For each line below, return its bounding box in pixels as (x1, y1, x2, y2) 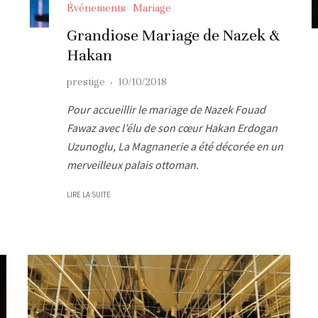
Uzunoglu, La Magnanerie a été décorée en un (67, 138, 283, 153)
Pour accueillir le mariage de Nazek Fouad (67, 102, 265, 116)
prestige (67, 75, 105, 88)
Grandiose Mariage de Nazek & (67, 25, 280, 45)
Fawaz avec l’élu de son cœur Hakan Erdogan (67, 120, 278, 135)
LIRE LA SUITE (67, 189, 111, 199)
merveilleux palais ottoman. (67, 157, 199, 172)
